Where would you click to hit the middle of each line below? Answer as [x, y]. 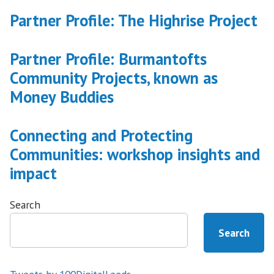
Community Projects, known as [114, 78]
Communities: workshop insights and [135, 154]
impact [33, 173]
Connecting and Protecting [101, 135]
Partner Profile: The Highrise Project [134, 20]
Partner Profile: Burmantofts [108, 59]
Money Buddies [62, 97]
